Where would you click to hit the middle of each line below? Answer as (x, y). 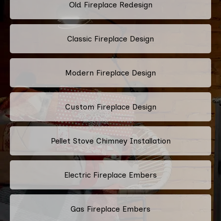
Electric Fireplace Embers (110, 175)
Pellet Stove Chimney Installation (110, 141)
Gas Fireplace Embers (110, 209)
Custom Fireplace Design (110, 107)
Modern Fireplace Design (110, 73)
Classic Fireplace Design (110, 38)
